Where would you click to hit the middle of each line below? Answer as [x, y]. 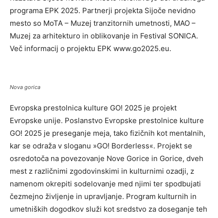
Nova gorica [25, 87]
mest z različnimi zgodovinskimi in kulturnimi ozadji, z [102, 171]
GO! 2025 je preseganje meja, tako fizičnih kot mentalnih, [108, 133]
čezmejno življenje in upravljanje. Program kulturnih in [103, 196]
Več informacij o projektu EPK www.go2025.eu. [91, 48]
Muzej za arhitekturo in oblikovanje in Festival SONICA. [104, 36]
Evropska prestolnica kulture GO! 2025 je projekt [93, 108]
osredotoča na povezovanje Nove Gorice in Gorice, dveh [107, 158]
